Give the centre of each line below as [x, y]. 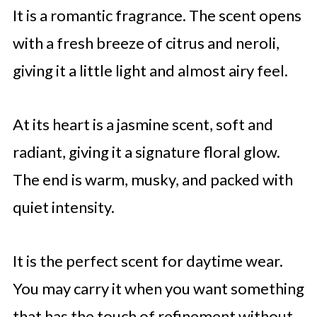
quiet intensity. [65, 207]
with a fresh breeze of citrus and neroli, [146, 42]
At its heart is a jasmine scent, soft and [143, 124]
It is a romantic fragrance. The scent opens [157, 15]
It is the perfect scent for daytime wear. [148, 260]
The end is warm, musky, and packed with [152, 179]
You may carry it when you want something [158, 288]
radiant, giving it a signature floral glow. [146, 151]
